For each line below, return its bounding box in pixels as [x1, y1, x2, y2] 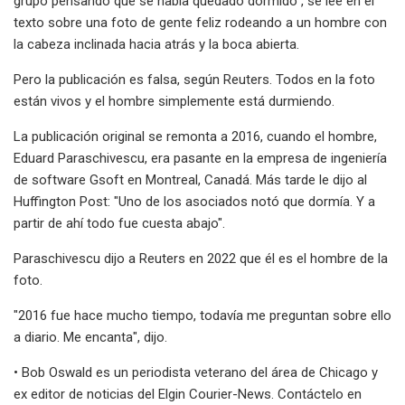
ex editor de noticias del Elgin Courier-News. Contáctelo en [14, 385, 362, 402]
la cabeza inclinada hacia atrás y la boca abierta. [14, 35, 299, 52]
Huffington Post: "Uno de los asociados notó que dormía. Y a [14, 193, 375, 210]
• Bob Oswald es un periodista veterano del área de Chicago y [14, 363, 378, 381]
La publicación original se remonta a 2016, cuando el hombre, [14, 127, 377, 145]
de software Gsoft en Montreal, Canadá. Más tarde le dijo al [14, 171, 367, 188]
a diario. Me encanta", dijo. [14, 328, 167, 345]
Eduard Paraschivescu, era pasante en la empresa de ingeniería [14, 149, 387, 166]
